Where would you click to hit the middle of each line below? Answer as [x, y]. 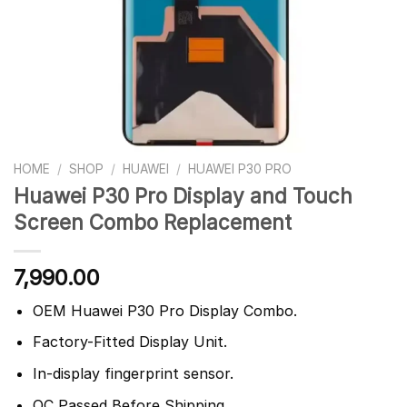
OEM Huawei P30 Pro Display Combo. [164, 310]
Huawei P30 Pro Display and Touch [183, 195]
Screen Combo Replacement [153, 222]
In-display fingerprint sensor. [133, 374]
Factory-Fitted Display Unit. [129, 342]
